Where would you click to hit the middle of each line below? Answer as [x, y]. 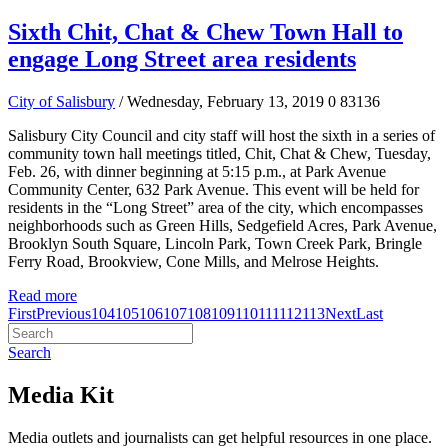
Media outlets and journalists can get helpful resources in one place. [220, 437]
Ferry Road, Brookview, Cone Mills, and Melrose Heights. [193, 261]
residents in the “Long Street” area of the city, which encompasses [215, 207]
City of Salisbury [61, 101]
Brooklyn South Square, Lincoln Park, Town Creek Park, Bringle [215, 243]
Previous [63, 313]
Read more [42, 295]
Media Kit [61, 394]
